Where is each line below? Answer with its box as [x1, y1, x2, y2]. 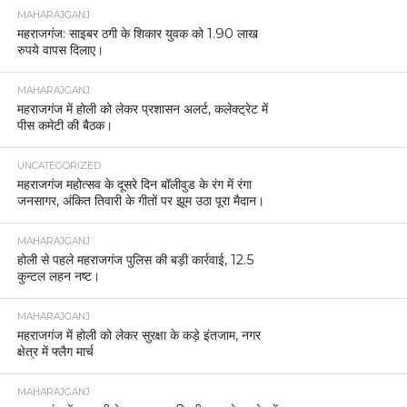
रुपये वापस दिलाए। [16, 41, 104, 58]
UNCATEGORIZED [16, 159, 101, 172]
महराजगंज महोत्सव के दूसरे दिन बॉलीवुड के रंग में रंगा [16, 175, 252, 193]
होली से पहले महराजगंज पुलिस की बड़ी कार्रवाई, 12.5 [16, 251, 253, 268]
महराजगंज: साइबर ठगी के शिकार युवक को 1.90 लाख [16, 25, 258, 42]
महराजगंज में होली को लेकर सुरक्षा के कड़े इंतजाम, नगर [16, 326, 261, 343]
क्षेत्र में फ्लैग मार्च [16, 342, 94, 360]
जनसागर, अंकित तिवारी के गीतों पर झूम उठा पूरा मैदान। [16, 192, 264, 209]
